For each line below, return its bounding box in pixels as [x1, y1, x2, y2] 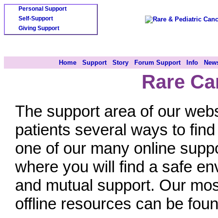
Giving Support [18, 25, 59, 32]
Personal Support [18, 5, 67, 12]
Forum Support [134, 59, 181, 66]
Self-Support [18, 15, 53, 22]
